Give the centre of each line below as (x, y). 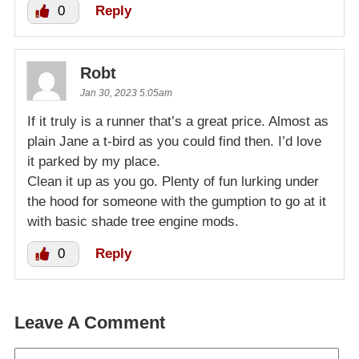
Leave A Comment (90, 322)
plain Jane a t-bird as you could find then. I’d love (174, 141)
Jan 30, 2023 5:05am (126, 93)
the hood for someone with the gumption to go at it (177, 201)
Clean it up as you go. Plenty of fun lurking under (173, 181)
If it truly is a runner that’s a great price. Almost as (178, 121)
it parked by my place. (94, 161)
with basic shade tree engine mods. (133, 221)
